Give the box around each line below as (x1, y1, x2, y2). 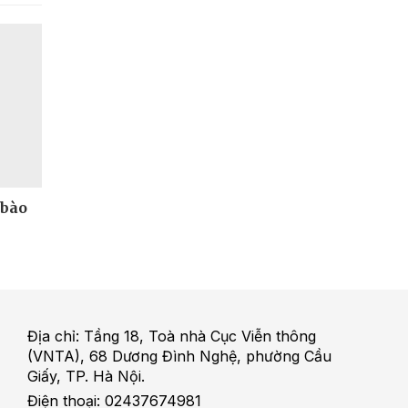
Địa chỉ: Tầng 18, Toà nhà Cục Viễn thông (26, 326, 316, 345)
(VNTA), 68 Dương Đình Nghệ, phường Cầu (26, 346, 331, 365)
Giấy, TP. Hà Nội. (26, 366, 145, 385)
